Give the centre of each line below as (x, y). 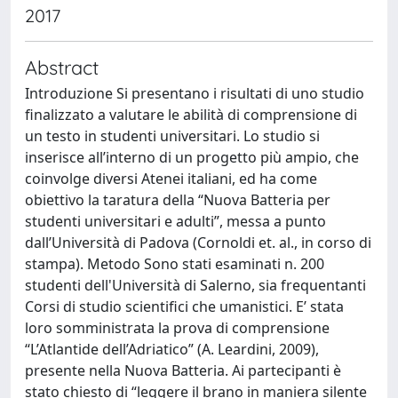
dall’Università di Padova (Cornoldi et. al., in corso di (198, 243)
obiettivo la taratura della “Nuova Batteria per (178, 200)
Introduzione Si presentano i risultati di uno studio (195, 93)
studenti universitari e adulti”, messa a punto (175, 221)
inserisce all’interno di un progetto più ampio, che (192, 157)
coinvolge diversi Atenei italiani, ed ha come (171, 179)
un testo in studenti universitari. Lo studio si (172, 136)
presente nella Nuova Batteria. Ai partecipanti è (183, 370)
